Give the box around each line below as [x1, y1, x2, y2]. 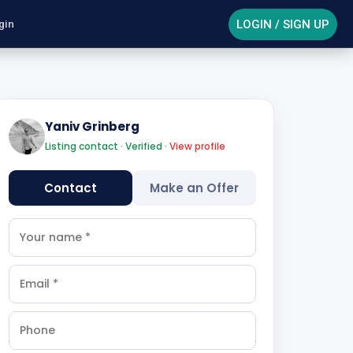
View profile [169, 139, 225, 153]
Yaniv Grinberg [45, 118, 139, 135]
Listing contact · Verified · [45, 139, 169, 153]
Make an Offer [150, 180, 239, 196]
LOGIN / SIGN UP [236, 17, 329, 32]
